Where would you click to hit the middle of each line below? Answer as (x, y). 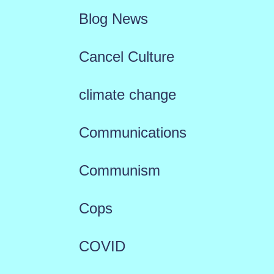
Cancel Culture (126, 57)
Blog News (113, 19)
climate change (127, 94)
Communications (132, 132)
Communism (119, 170)
